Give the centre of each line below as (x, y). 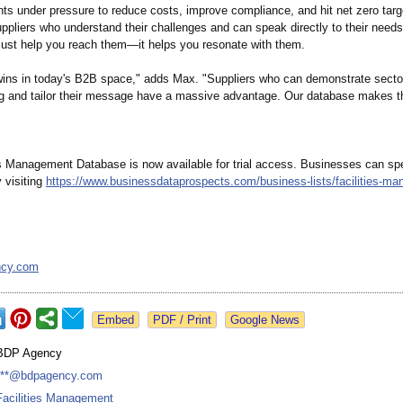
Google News (265, 320)
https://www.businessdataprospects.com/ (153, 182)
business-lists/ (298, 182)
